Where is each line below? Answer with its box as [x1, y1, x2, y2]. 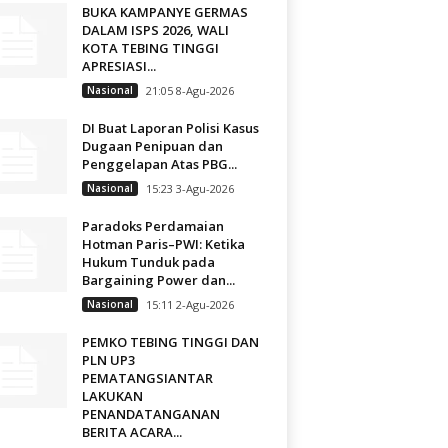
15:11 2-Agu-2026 [145, 297, 234, 312]
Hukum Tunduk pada [81, 253, 215, 271]
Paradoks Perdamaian [81, 217, 224, 235]
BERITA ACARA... [81, 423, 182, 441]
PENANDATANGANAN [81, 405, 220, 423]
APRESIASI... [81, 57, 156, 75]
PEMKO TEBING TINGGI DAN [81, 333, 259, 351]
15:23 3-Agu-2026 [145, 181, 234, 196]
